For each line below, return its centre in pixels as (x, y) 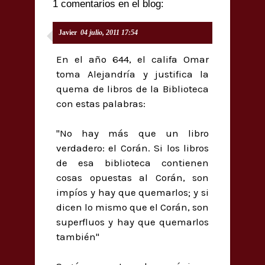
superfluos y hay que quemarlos (132, 222)
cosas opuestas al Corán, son (132, 178)
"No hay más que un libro (132, 133)
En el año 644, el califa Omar (132, 59)
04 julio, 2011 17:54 (109, 33)
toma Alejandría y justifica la (132, 74)
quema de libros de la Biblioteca (132, 89)
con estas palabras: (101, 104)
